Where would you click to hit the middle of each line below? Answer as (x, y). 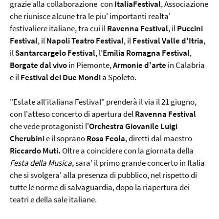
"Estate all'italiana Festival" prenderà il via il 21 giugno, (103, 102)
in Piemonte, (91, 65)
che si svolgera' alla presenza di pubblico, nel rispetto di (103, 175)
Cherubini (27, 138)
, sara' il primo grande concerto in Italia (138, 163)
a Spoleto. (119, 77)
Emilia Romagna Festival (146, 53)
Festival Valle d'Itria (168, 41)
